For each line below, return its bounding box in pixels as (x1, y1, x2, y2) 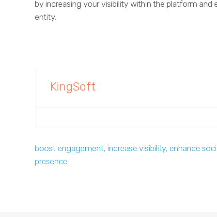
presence (35, 156, 67, 166)
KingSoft (50, 80, 95, 93)
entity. (35, 12, 56, 22)
